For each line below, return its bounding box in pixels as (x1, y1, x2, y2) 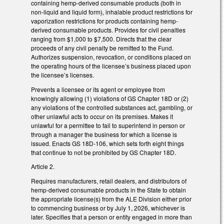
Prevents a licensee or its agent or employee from (31, 84, 165, 93)
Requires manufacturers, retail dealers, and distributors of (31, 176, 186, 185)
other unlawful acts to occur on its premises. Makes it (31, 111, 173, 120)
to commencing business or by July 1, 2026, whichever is (31, 203, 185, 212)
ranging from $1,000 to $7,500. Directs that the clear (31, 34, 171, 43)
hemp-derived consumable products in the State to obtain (31, 185, 186, 194)
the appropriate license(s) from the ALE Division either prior (31, 194, 191, 203)
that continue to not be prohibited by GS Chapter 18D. (31, 147, 176, 156)
